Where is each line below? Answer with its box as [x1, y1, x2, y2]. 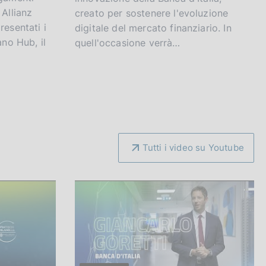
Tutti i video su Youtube [142, 142, 244, 154]
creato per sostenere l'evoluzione [75, 7, 229, 20]
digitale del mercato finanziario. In [75, 22, 232, 34]
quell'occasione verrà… [75, 37, 180, 49]
